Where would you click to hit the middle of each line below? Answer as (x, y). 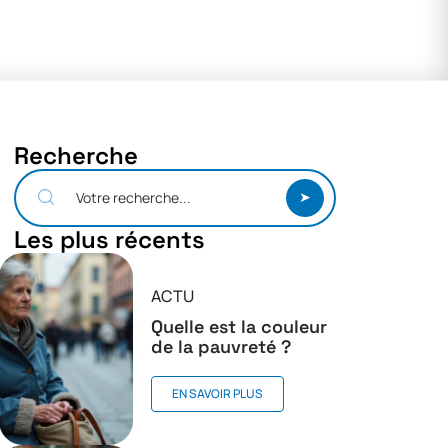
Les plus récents (109, 239)
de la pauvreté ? (220, 346)
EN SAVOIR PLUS (217, 393)
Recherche (76, 155)
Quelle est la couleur (238, 326)
